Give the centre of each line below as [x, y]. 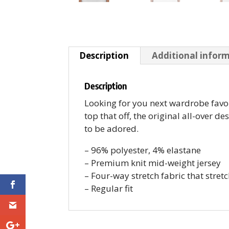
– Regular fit [109, 189]
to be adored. [112, 129]
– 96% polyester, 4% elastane [143, 150]
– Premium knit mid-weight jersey [153, 163]
